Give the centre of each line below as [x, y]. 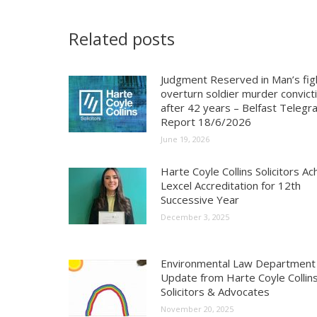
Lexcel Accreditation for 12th [231, 185]
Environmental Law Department [238, 263]
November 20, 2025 [197, 309]
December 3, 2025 [195, 217]
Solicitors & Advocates [215, 292]
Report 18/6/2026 [206, 122]
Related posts [122, 39]
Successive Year [200, 200]
